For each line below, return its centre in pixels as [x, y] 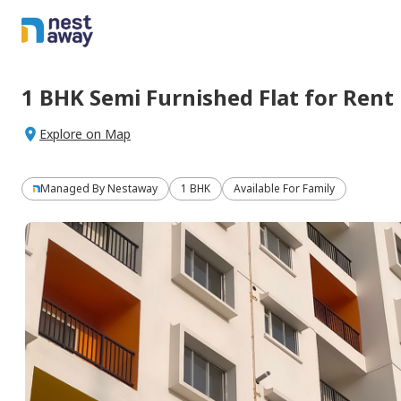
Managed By [74, 188]
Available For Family [284, 188]
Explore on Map [85, 134]
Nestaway [132, 188]
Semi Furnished [171, 97]
